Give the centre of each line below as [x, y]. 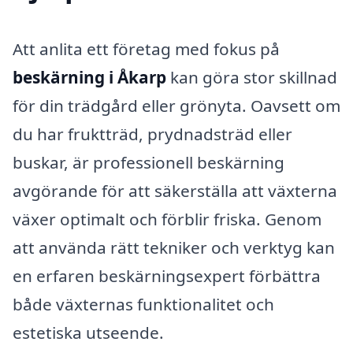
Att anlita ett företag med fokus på [146, 48]
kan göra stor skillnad [252, 77]
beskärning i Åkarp [89, 77]
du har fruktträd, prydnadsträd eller [152, 134]
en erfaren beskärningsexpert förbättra [167, 275]
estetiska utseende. [88, 332]
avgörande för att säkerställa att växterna [175, 190]
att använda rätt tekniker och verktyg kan [174, 247]
